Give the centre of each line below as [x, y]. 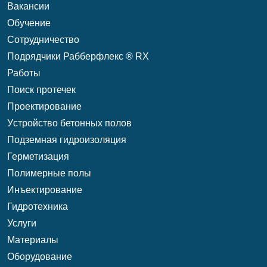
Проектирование [44, 106]
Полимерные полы [49, 173]
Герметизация [38, 156]
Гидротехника [38, 207]
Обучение [29, 23]
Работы [24, 73]
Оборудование [40, 257]
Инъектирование [45, 190]
